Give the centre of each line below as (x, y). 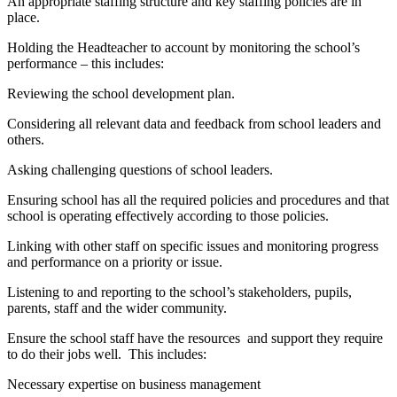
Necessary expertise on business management (134, 385)
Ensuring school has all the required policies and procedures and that (198, 200)
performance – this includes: (86, 64)
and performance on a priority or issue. (115, 262)
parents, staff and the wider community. (117, 308)
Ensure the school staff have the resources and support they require (195, 339)
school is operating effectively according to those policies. (168, 216)
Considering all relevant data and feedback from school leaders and (194, 124)
